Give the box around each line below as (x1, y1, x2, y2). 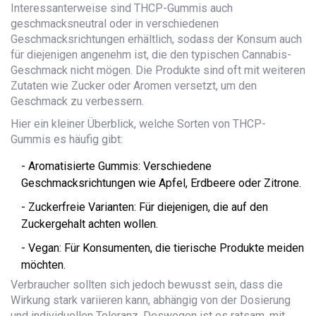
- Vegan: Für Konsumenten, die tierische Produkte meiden (21, 241, 304, 255)
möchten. (21, 258, 66, 272)
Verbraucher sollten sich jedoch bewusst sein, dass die (11, 278, 283, 292)
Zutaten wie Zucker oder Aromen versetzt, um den (11, 79, 257, 93)
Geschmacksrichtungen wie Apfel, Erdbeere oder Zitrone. (21, 176, 301, 190)
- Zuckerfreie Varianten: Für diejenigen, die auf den (21, 200, 268, 214)
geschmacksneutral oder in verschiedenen (11, 17, 219, 31)
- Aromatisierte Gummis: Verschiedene (21, 159, 212, 174)
